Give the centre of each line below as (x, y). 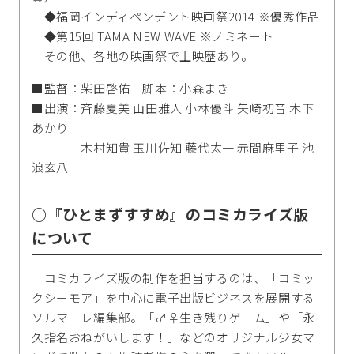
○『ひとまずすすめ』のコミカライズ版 (170, 214)
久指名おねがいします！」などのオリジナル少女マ (173, 337)
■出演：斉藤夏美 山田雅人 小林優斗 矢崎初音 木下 (173, 108)
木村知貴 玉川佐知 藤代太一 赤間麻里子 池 (173, 148)
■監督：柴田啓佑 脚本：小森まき (130, 88)
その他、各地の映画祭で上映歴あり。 (143, 56)
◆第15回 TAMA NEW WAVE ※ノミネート (153, 36)
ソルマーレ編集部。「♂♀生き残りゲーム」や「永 (173, 318)
